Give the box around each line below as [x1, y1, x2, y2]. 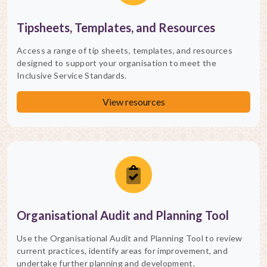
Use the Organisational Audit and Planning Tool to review [17, 233, 243, 244]
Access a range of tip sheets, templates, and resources [17, 45, 232, 56]
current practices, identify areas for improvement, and [17, 246, 228, 256]
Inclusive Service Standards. [17, 70, 127, 81]
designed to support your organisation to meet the [17, 58, 217, 69]
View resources [102, 96, 165, 108]
